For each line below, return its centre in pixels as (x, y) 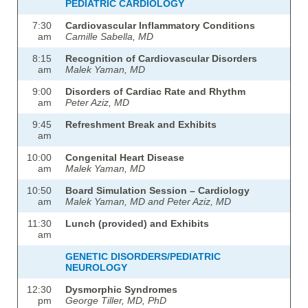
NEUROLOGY (96, 268)
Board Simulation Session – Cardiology (157, 191)
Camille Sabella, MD (109, 37)
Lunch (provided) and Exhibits (137, 224)
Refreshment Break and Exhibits (141, 125)
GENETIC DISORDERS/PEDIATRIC (143, 257)
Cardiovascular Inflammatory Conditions (160, 26)
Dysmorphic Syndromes (121, 290)
